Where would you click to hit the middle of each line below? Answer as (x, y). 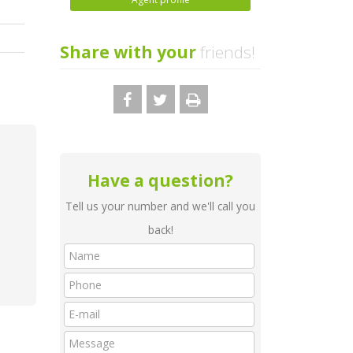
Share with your (128, 52)
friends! (226, 52)
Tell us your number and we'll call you (160, 206)
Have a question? (160, 180)
